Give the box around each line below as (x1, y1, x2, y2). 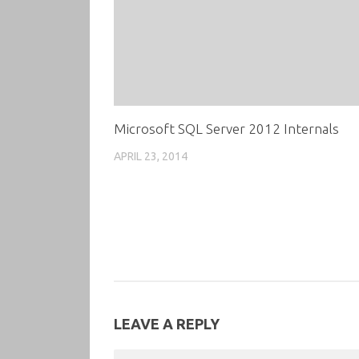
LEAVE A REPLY (114, 316, 220, 333)
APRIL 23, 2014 (114, 149, 188, 163)
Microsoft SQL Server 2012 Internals (114, 120, 339, 136)
